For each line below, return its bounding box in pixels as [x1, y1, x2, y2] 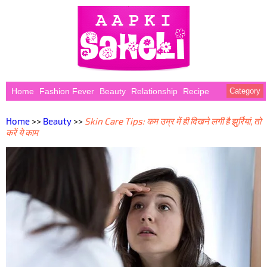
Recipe [182, 86, 209, 96]
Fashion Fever [39, 86, 94, 96]
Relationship [131, 86, 178, 96]
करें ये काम [6, 127, 38, 138]
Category [229, 86, 260, 95]
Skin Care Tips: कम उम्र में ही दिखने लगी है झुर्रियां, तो [85, 116, 261, 127]
